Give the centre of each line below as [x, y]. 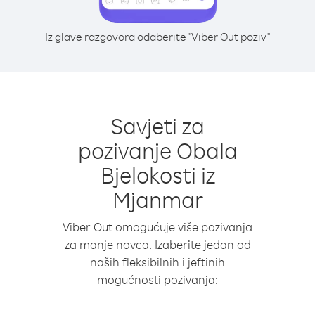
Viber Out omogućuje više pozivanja [157, 227]
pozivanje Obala [157, 150]
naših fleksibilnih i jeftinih [157, 262]
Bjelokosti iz [157, 175]
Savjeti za [157, 126]
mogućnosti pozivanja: [157, 279]
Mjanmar [157, 199]
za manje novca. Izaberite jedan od [157, 244]
